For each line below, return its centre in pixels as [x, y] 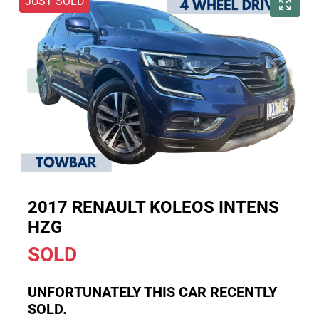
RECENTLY [242, 292]
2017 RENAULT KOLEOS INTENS [153, 207]
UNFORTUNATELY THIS [103, 292]
